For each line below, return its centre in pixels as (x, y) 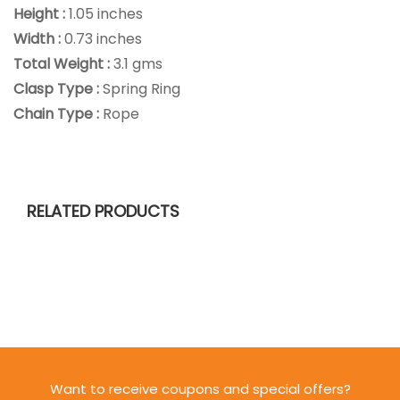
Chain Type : (58, 113)
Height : (41, 13)
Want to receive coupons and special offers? (200, 388)
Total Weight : (63, 63)
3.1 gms (138, 63)
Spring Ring (142, 88)
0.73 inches (103, 38)
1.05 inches (106, 13)
